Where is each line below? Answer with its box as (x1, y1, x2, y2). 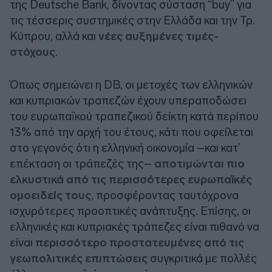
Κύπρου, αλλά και (10, 29, 98, 43)
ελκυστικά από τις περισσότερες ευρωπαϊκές (10, 172, 252, 186)
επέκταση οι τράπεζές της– (10, 156, 154, 171)
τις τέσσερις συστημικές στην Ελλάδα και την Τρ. (10, 13, 255, 27)
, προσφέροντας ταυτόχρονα (91, 188, 239, 202)
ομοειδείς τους (10, 188, 91, 202)
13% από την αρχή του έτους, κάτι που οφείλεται (10, 124, 253, 139)
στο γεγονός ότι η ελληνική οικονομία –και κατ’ (10, 140, 240, 155)
